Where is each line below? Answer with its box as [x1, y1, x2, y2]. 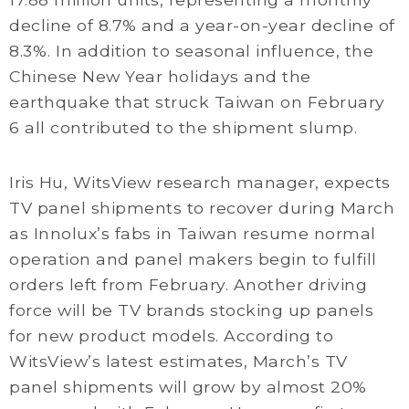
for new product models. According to [9, 326, 333, 345]
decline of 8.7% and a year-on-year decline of [9, 16, 395, 35]
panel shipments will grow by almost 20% [9, 377, 367, 396]
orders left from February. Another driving [9, 275, 367, 294]
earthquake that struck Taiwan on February [9, 92, 385, 111]
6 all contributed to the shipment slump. [9, 118, 357, 137]
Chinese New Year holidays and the [9, 67, 311, 86]
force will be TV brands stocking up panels [9, 300, 373, 320]
